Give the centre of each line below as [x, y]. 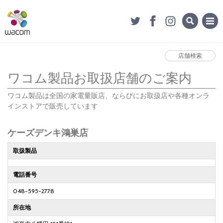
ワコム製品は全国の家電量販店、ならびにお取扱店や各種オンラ [109, 96]
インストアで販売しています [53, 106]
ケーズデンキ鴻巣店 [48, 133]
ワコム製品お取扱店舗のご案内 [100, 78]
